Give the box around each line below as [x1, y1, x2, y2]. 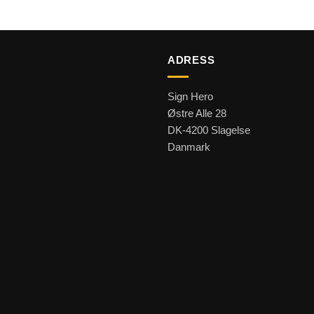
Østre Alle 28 [167, 107, 226, 120]
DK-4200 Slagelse [167, 124, 250, 137]
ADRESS [167, 53, 215, 66]
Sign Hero [167, 90, 213, 103]
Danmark [167, 141, 210, 153]
